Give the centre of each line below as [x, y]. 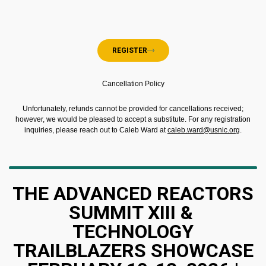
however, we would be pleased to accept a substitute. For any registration [133, 119]
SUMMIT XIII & [133, 212]
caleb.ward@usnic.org [204, 130]
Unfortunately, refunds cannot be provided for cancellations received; [133, 108]
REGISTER [129, 50]
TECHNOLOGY [133, 231]
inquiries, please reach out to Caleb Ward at [96, 130]
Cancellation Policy [133, 83]
